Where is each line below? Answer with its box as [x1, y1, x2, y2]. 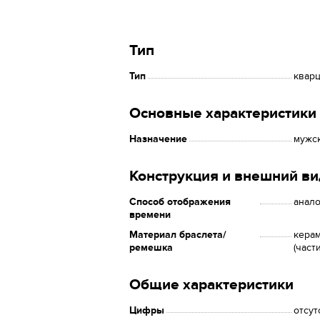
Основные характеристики [129, 104, 316, 122]
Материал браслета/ [129, 229, 226, 241]
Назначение [129, 133, 187, 145]
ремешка [129, 241, 173, 254]
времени [129, 209, 171, 221]
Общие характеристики [129, 276, 294, 294]
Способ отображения [129, 196, 231, 208]
